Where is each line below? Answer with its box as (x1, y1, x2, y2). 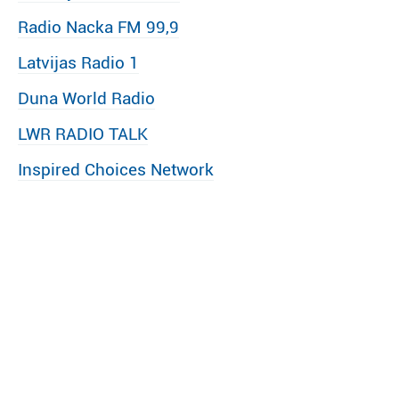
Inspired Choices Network (18, 159, 214, 180)
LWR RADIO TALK (18, 124, 148, 144)
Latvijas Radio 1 (18, 53, 139, 73)
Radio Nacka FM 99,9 (18, 17, 179, 37)
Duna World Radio (18, 88, 155, 109)
